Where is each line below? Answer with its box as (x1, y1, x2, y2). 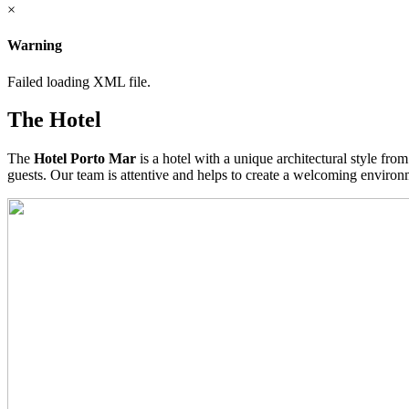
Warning (7, 37, 62, 54)
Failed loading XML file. (7, 73, 151, 89)
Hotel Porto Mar (34, 151, 136, 167)
